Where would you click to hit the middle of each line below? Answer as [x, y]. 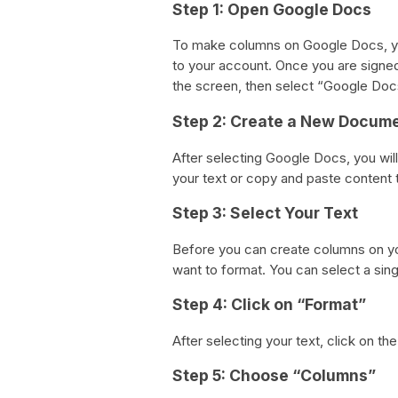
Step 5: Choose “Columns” [274, 376]
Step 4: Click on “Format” [269, 305]
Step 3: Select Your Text [265, 213]
